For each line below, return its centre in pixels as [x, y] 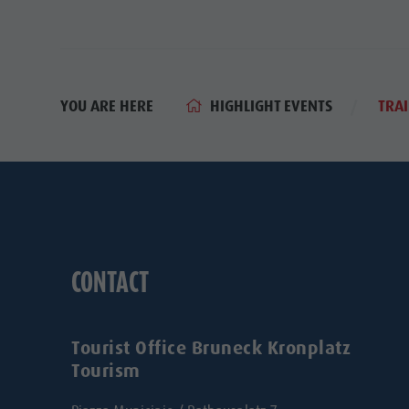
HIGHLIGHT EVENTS [271, 105]
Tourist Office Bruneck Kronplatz [211, 347]
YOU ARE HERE [106, 106]
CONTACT [110, 282]
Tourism [106, 370]
